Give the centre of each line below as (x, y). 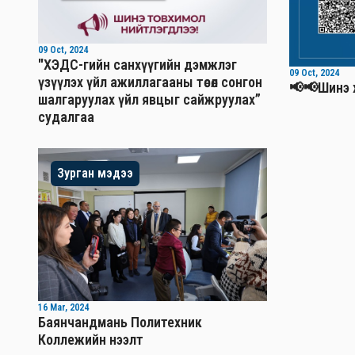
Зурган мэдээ (95, 174)
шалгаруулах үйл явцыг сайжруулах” (149, 100)
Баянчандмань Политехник (120, 322)
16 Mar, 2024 (63, 307)
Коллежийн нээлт (91, 339)
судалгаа (66, 117)
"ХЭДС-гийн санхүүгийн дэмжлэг (137, 65)
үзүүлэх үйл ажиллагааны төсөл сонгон (150, 82)
